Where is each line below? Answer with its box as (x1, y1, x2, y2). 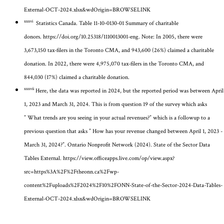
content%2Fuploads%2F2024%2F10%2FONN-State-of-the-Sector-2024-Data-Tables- (24, 181, 222, 189)
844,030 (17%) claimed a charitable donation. (24, 73, 131, 81)
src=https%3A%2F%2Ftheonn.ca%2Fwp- (24, 167, 119, 175)
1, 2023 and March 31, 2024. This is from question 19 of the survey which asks (24, 100, 207, 108)
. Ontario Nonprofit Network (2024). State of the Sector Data (64, 140, 210, 148)
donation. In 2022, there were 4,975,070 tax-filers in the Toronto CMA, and (24, 59, 204, 67)
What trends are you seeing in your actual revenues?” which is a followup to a (26, 113, 210, 121)
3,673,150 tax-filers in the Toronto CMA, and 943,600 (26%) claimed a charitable (24, 46, 214, 54)
